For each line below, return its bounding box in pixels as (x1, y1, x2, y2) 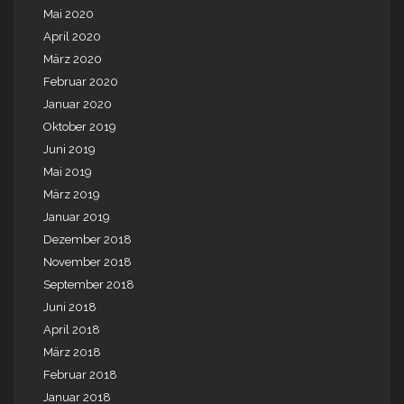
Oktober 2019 (43, 120, 116, 134)
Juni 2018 (43, 300, 96, 315)
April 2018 (43, 323, 100, 337)
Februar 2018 (43, 368, 117, 382)
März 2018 (43, 345, 101, 360)
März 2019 (43, 188, 100, 202)
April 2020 (43, 30, 101, 44)
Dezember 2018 (43, 233, 132, 247)
